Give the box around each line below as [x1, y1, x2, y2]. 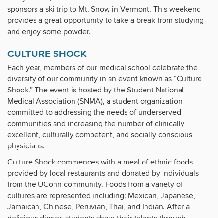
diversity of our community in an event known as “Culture [7, 74, 202, 84]
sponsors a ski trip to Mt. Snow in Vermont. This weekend [7, 4, 201, 15]
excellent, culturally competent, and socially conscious [7, 130, 192, 140]
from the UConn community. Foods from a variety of [7, 180, 183, 190]
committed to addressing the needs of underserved [7, 108, 181, 118]
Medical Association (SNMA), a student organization [7, 96, 182, 107]
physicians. [7, 141, 45, 151]
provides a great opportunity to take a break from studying [7, 16, 204, 26]
